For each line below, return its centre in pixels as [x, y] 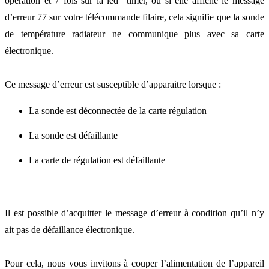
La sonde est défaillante [73, 136]
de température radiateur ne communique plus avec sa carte [134, 34]
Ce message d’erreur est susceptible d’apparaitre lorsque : [113, 85]
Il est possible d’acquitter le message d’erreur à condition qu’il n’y [134, 213]
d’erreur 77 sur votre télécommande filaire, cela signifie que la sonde [134, 17]
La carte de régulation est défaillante [97, 160]
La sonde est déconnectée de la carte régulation [118, 111]
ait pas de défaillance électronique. [70, 229]
